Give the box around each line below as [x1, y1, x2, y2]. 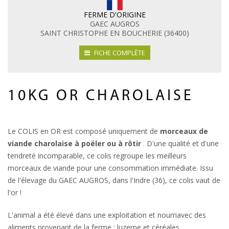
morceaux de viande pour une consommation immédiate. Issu [8, 163, 213, 173]
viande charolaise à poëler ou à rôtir [8, 139, 141, 149]
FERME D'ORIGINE [83, 10, 146, 20]
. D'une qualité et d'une [141, 139, 219, 149]
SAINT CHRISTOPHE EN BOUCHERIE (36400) [40, 28, 189, 38]
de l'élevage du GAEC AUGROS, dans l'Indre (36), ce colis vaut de [8, 175, 220, 186]
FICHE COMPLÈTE [92, 48, 145, 58]
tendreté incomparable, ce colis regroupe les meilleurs [8, 151, 187, 161]
